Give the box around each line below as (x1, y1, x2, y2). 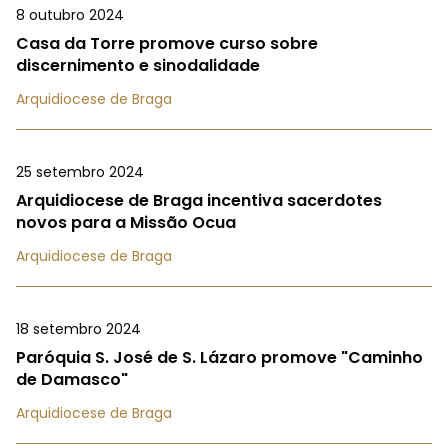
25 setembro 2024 (16, 162, 144, 183)
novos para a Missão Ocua (16, 211, 236, 235)
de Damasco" (16, 368, 128, 392)
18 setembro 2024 (16, 319, 141, 340)
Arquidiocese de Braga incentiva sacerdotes (16, 189, 382, 213)
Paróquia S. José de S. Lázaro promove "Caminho (16, 346, 423, 370)
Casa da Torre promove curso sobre (16, 32, 318, 56)
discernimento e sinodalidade (16, 54, 260, 78)
